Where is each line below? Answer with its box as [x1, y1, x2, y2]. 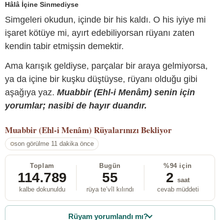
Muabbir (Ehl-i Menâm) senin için [57, 87, 195, 97]
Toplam [30, 162, 55, 170]
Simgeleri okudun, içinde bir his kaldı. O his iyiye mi [5, 15, 206, 25]
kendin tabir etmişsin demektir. [5, 41, 124, 52]
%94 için [164, 162, 192, 170]
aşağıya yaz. [5, 87, 57, 97]
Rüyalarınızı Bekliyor [94, 123, 172, 136]
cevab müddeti [157, 186, 199, 193]
